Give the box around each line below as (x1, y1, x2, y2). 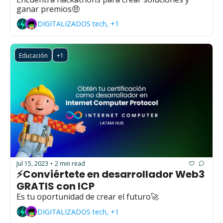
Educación (19, 51, 48, 60)
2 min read (55, 159, 85, 168)
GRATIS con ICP (16, 179, 95, 194)
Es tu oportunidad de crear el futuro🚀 (16, 191, 159, 203)
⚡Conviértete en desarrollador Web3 (16, 167, 205, 182)
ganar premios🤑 (16, 3, 80, 14)
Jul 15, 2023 (16, 159, 48, 168)
